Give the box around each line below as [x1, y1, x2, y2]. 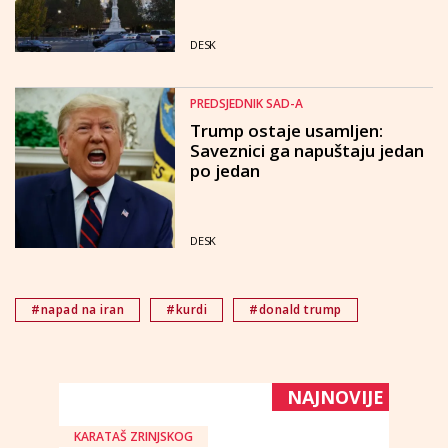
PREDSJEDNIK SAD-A [190, 95, 303, 112]
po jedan [190, 159, 260, 182]
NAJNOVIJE [287, 385, 384, 409]
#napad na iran [31, 301, 124, 318]
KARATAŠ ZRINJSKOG [74, 428, 193, 445]
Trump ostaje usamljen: [190, 119, 383, 142]
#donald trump [249, 301, 342, 318]
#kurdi [166, 301, 207, 318]
